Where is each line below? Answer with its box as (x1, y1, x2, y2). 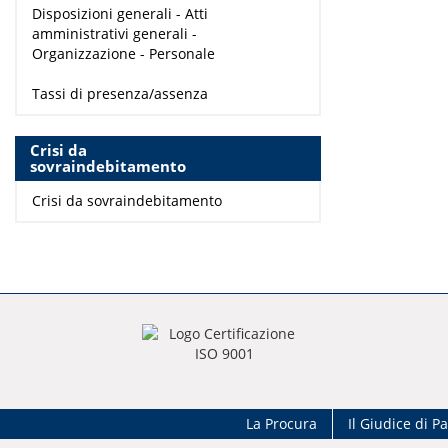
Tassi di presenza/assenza (32, 84, 208, 104)
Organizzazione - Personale (32, 44, 215, 64)
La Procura (245, 414, 317, 434)
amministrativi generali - (32, 24, 197, 44)
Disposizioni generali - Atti (32, 4, 208, 24)
